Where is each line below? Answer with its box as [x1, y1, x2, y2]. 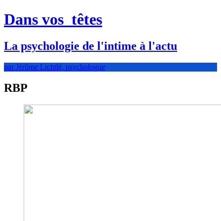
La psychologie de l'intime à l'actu [4, 39, 177, 52]
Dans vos [4, 10, 68, 29]
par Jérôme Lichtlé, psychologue [4, 62, 105, 71]
